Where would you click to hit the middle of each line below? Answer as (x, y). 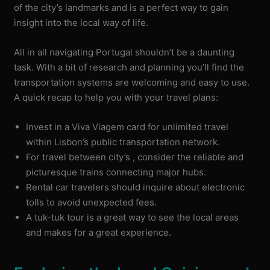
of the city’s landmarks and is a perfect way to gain (121, 7)
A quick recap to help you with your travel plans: (116, 97)
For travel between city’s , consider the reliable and (135, 157)
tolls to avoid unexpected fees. (92, 202)
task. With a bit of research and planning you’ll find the (129, 67)
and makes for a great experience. (99, 232)
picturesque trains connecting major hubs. (116, 172)
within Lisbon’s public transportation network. (123, 142)
